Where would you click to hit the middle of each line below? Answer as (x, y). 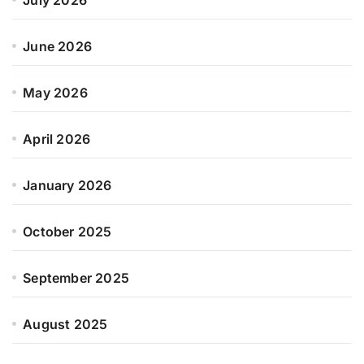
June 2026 (58, 46)
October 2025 (67, 231)
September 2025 (76, 277)
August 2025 (65, 324)
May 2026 (55, 92)
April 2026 (57, 139)
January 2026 (67, 185)
